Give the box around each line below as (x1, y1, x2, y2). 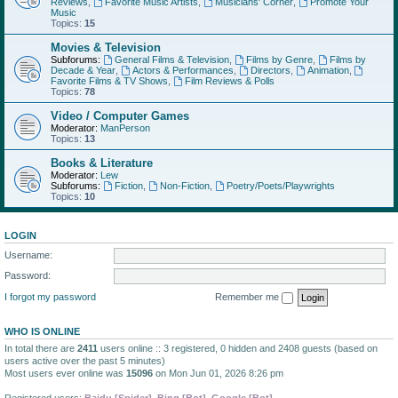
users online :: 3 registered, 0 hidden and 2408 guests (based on (98, 342, 378, 354)
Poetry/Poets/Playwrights (226, 180, 335, 191)
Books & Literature (51, 156, 153, 170)
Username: (4, 249, 52, 260)
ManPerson (100, 123, 150, 133)
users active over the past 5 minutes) (4, 354, 165, 366)
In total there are (4, 342, 77, 354)
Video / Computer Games (51, 109, 189, 123)
